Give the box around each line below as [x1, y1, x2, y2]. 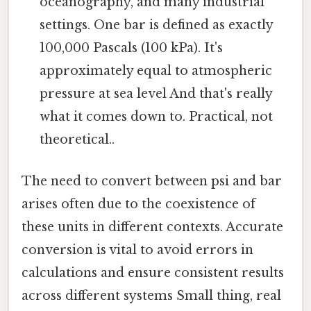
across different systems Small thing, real [22, 287, 281, 303]
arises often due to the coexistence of [22, 196, 255, 212]
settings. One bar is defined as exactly [40, 17, 274, 33]
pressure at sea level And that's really [40, 86, 273, 102]
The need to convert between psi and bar [22, 173, 282, 189]
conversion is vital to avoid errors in [22, 242, 253, 258]
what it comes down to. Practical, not [40, 109, 274, 125]
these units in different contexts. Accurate [22, 219, 283, 235]
